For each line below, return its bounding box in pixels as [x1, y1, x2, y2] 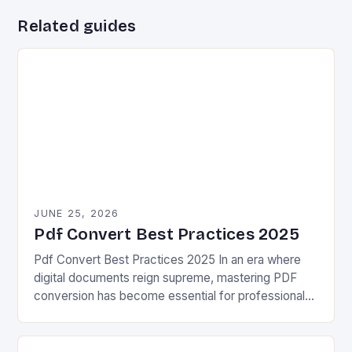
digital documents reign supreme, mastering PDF [34, 269, 298, 285]
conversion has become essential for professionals [34, 288, 312, 303]
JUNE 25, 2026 [34, 207, 119, 219]
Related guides [17, 16, 137, 35]
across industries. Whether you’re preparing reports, [34, 306, 317, 321]
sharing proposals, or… [34, 324, 156, 339]
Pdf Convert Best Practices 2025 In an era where [34, 251, 302, 267]
